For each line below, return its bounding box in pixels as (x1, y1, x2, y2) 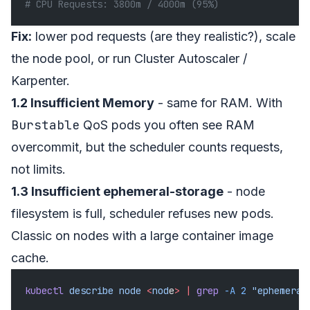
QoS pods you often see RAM (80, 117, 255, 132)
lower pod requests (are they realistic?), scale (32, 28, 295, 44)
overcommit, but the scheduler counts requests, (11, 139, 283, 154)
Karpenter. (11, 73, 70, 88)
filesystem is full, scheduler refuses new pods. (11, 206, 274, 221)
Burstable (11, 116, 80, 133)
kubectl (25, 284, 64, 297)
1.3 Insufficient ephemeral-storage (11, 183, 224, 199)
